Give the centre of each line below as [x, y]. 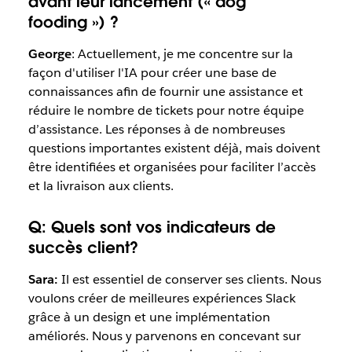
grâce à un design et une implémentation [149, 317]
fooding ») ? [73, 22]
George [49, 54]
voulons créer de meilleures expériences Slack [161, 298]
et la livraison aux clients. [101, 186]
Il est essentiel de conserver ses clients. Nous [189, 279]
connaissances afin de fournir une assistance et [165, 92]
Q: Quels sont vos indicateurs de [152, 227]
